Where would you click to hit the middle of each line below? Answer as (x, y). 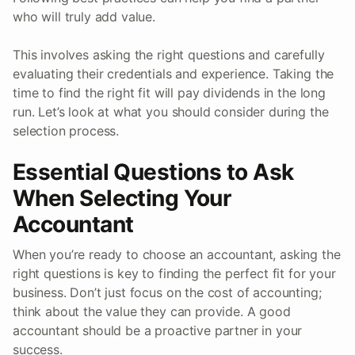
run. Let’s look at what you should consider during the (171, 111)
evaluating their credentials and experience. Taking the (174, 73)
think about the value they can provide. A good (152, 311)
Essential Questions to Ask (153, 172)
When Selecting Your (122, 198)
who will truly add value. (84, 16)
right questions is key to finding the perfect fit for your (174, 273)
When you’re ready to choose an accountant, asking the (177, 254)
